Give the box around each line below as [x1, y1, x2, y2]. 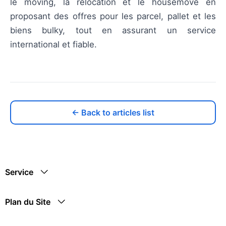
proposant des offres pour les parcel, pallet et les [10, 11, 216, 22]
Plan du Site [5, 197, 50, 207]
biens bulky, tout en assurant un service [10, 25, 216, 36]
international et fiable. [10, 39, 97, 50]
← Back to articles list [72, 107, 154, 118]
